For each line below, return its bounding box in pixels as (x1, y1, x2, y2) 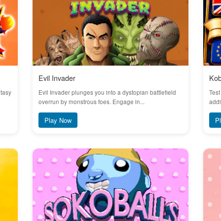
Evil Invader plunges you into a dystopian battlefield (38, 88, 176, 97)
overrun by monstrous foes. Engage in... (38, 98, 145, 106)
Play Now (44, 115, 72, 125)
